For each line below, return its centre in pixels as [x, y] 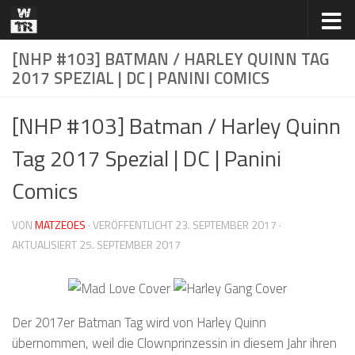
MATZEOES [60, 225]
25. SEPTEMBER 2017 [130, 244]
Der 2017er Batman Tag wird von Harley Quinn [139, 323]
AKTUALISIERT [46, 244]
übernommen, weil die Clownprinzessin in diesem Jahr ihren [174, 343]
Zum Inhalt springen [79, 25]
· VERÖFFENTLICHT [132, 225]
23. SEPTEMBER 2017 [226, 225]
